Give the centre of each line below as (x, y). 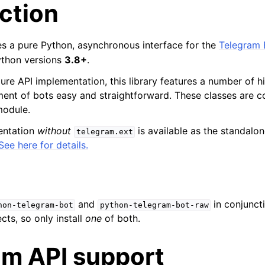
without (54, 131)
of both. (121, 219)
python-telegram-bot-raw (154, 205)
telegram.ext (104, 132)
